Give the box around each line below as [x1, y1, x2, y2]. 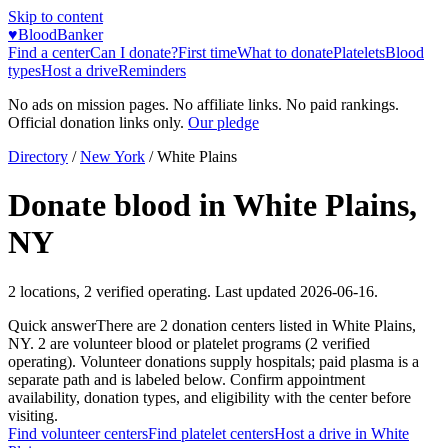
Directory [8, 148, 68, 165]
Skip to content [8, 8, 103, 25]
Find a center [8, 44, 90, 61]
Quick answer [8, 316, 96, 334]
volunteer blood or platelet [69, 334, 238, 352]
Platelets [333, 44, 385, 61]
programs [242, 334, 301, 352]
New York [80, 148, 145, 165]
